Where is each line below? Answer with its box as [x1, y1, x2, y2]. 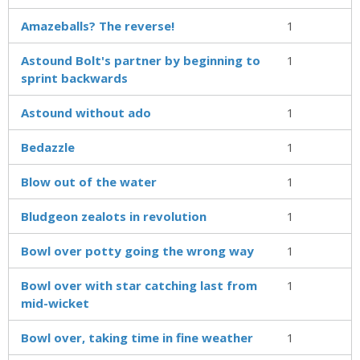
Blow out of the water [21, 173, 157, 190]
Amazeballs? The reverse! [21, 17, 174, 34]
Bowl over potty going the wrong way [21, 242, 254, 259]
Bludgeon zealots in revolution [21, 207, 207, 224]
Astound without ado [21, 104, 151, 121]
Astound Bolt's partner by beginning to [21, 51, 260, 68]
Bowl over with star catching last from [21, 276, 257, 293]
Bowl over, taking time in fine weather [21, 329, 253, 346]
